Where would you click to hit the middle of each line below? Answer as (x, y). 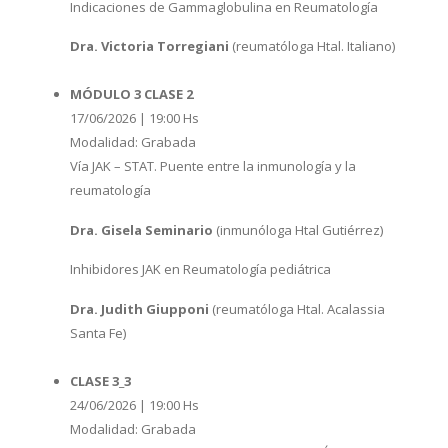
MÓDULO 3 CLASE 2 (131, 94)
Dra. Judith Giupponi (139, 309)
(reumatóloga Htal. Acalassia (297, 309)
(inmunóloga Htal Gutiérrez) (298, 229)
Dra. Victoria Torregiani (149, 46)
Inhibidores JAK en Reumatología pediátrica (200, 269)
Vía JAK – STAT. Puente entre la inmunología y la (213, 166)
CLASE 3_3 (100, 381)
